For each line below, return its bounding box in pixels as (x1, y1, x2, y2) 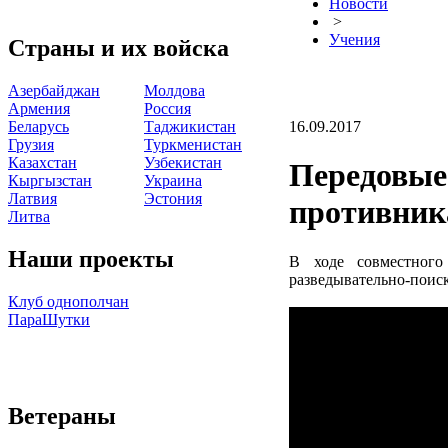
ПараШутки (8, 310, 90, 328)
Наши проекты (8, 245, 174, 272)
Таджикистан (144, 117, 236, 135)
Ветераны (8, 402, 116, 429)
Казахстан (8, 153, 77, 171)
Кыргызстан (8, 171, 92, 189)
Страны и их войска (8, 34, 229, 61)
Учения (329, 31, 380, 48)
